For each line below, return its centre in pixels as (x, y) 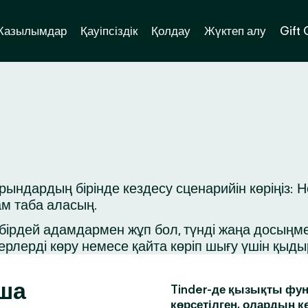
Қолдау (171, 31)
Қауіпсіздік (109, 31)
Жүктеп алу (235, 31)
